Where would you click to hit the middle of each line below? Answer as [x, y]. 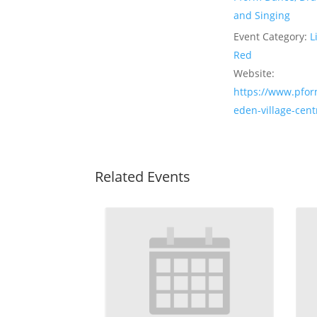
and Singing [262, 15]
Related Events [143, 177]
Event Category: [271, 36]
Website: [254, 73]
